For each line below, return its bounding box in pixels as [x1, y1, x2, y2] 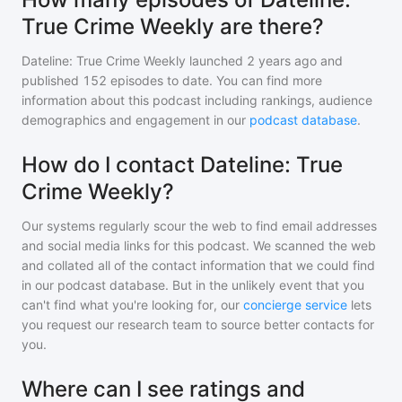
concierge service [243, 297, 347, 312]
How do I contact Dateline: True [22, 152, 343, 178]
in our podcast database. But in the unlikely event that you [22, 277, 364, 293]
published [22, 73, 79, 88]
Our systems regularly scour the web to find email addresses [22, 218, 377, 233]
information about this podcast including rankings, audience [22, 92, 372, 108]
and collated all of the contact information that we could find [22, 258, 375, 273]
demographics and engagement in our [22, 112, 249, 127]
